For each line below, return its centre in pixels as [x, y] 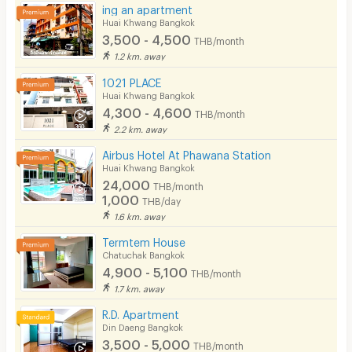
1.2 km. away [140, 55]
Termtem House [144, 240]
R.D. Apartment [141, 312]
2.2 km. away [141, 127]
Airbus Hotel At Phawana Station [187, 152]
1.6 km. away [140, 214]
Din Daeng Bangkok [143, 325]
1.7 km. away [139, 287]
